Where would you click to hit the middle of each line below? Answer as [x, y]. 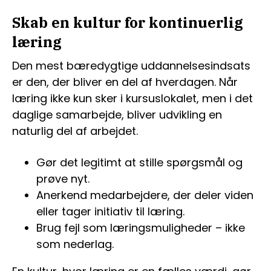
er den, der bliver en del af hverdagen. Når [125, 82]
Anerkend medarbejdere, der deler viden [145, 195]
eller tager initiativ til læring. [110, 211]
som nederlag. [75, 244]
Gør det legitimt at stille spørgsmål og [139, 162]
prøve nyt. [63, 179]
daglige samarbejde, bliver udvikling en [117, 115]
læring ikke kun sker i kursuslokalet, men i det [132, 98]
